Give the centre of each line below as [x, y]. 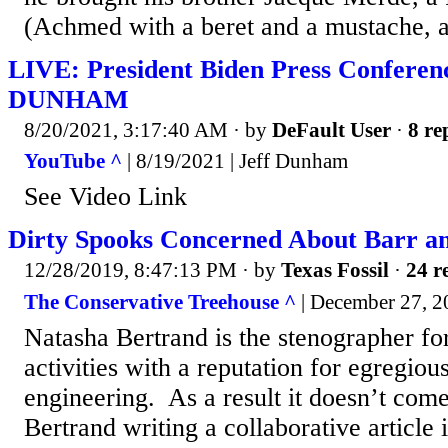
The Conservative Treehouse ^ [160, 301]
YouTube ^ [73, 161]
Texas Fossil [335, 270]
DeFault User [331, 129]
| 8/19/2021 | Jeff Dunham [235, 161]
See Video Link [105, 197]
